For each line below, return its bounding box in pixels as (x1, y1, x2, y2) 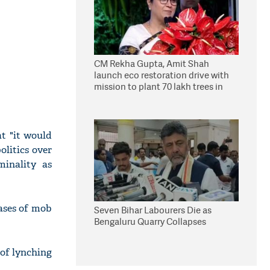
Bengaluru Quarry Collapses (94, 215, 206, 228)
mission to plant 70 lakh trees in (94, 80, 223, 93)
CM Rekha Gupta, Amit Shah (94, 57, 209, 70)
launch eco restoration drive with (94, 69, 229, 81)
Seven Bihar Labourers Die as (94, 204, 212, 216)
